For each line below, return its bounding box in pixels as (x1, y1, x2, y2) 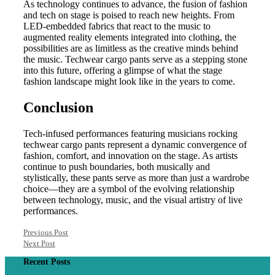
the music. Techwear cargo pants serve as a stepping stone (23, 53, 247, 64)
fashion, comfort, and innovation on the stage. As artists (23, 150, 238, 161)
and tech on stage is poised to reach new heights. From (23, 9, 234, 20)
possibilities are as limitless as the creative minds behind (23, 42, 238, 53)
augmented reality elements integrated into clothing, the (23, 31, 236, 42)
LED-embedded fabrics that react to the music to (23, 20, 211, 31)
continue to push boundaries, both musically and (23, 161, 210, 172)
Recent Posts (23, 257, 70, 266)
